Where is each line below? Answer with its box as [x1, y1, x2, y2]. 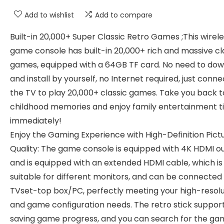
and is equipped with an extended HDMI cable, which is [10, 157, 222, 168]
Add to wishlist [24, 10, 74, 20]
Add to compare [95, 10, 152, 20]
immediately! [10, 115, 61, 126]
